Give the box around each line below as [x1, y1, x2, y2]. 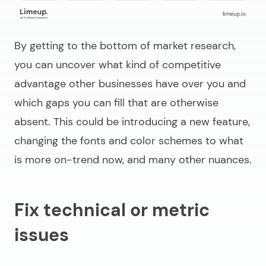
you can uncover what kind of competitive [14, 58, 221, 72]
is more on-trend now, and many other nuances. [14, 153, 252, 167]
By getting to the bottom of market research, [14, 39, 236, 53]
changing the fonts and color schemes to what [14, 134, 243, 148]
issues [14, 223, 69, 247]
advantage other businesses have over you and [14, 77, 246, 91]
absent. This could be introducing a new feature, [14, 115, 250, 129]
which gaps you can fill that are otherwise [14, 96, 218, 110]
